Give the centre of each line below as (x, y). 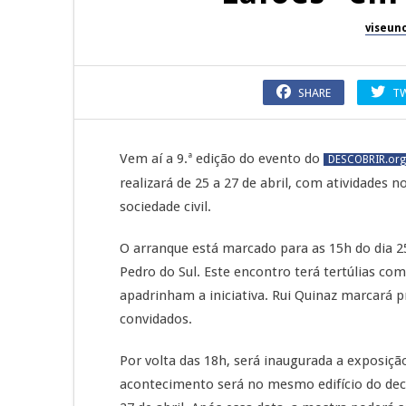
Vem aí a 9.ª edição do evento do (222, 159)
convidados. (156, 319)
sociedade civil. (165, 207)
